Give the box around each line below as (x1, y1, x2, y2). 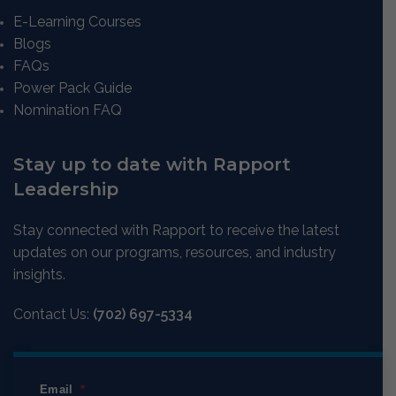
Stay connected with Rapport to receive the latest (13, 221, 339, 239)
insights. (13, 265, 65, 283)
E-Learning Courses (13, 12, 141, 30)
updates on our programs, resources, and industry (13, 243, 336, 261)
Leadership (13, 178, 118, 200)
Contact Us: (13, 305, 93, 323)
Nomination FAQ (13, 101, 122, 118)
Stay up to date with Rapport (13, 153, 291, 175)
